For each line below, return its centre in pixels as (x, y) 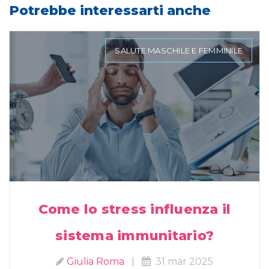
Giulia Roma (95, 262)
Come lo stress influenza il (134, 210)
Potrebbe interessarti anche (110, 11)
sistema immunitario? (134, 236)
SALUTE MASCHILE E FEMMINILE (179, 51)
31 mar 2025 (182, 262)
